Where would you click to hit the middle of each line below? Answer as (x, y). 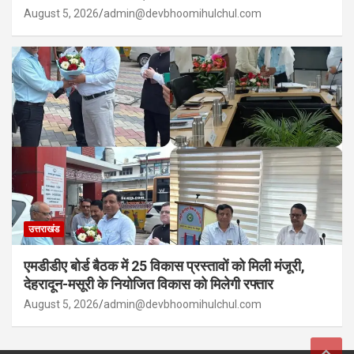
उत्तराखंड (44, 229)
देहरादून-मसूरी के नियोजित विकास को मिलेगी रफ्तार (149, 284)
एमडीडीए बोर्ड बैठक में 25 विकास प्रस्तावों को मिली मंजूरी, (164, 265)
